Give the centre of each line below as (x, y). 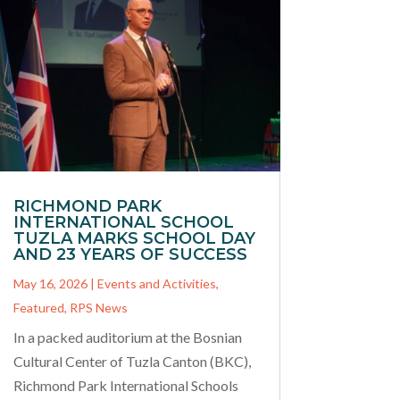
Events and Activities (156, 283)
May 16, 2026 (50, 283)
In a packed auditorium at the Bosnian (127, 337)
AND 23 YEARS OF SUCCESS (130, 254)
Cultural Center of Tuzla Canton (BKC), (132, 361)
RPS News (98, 307)
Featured (38, 307)
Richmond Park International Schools (125, 385)
